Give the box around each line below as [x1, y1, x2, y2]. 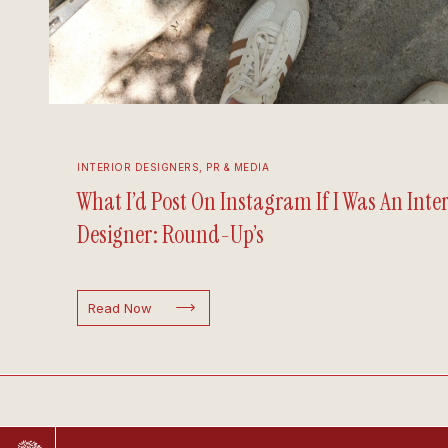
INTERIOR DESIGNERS [77, 161, 199, 173]
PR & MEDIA [206, 161, 269, 173]
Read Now [88, 300, 152, 316]
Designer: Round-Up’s [77, 219, 264, 250]
